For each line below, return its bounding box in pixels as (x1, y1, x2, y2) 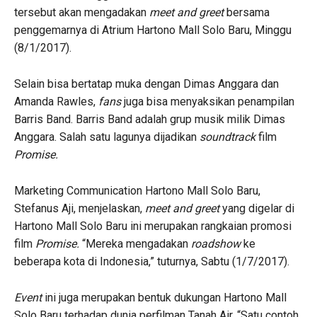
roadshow (191, 236, 243, 250)
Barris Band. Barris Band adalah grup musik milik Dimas (14, 112, 285, 126)
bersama (226, 5, 270, 19)
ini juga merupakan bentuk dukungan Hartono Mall (45, 290, 287, 304)
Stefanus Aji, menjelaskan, (14, 201, 145, 215)
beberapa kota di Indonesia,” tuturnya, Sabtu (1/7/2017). (14, 254, 289, 268)
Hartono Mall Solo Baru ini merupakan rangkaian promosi (14, 219, 292, 233)
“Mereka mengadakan (82, 236, 191, 250)
